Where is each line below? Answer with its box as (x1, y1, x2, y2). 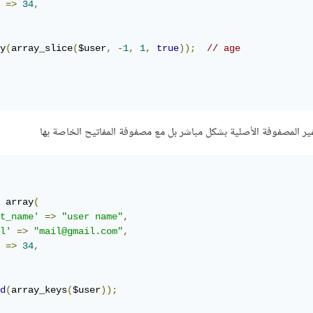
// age (207, 43, 240, 54)
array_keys (11, 284, 67, 296)
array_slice (11, 43, 73, 54)
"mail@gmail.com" (34, 226, 123, 238)
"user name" (61, 211, 123, 223)
